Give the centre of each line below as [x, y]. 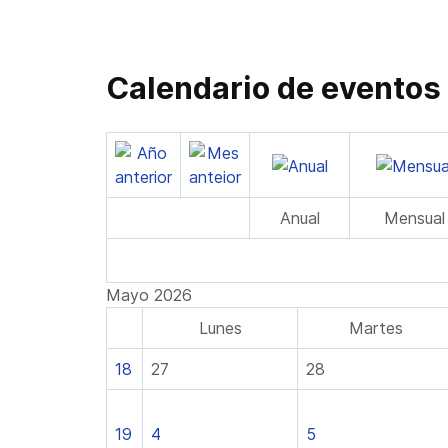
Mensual [414, 218]
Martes [375, 328]
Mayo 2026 [149, 295]
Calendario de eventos [273, 88]
